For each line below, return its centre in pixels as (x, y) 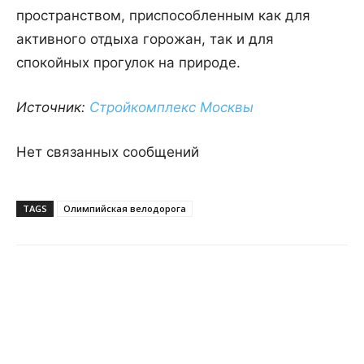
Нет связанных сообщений (108, 152)
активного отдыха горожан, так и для (145, 39)
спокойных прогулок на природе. (128, 63)
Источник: (53, 108)
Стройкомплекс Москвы (171, 108)
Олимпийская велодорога (125, 209)
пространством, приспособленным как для (163, 16)
